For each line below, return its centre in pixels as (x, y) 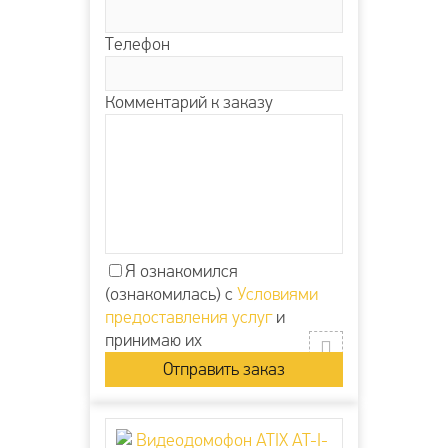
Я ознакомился (181, 272)
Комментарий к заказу (189, 103)
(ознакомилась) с (171, 295)
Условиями (277, 295)
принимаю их (153, 341)
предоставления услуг (188, 318)
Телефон (137, 45)
